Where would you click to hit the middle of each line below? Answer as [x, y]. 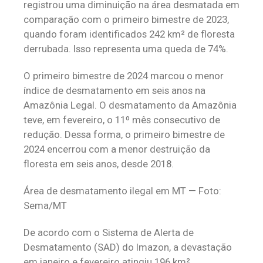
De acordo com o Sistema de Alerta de [109, 232]
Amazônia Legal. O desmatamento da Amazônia [130, 105]
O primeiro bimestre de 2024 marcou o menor [124, 76]
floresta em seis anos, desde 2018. [99, 164]
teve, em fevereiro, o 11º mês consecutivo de [122, 120]
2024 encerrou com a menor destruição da [117, 149]
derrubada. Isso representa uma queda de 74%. [126, 49]
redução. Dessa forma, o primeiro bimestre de [124, 134]
